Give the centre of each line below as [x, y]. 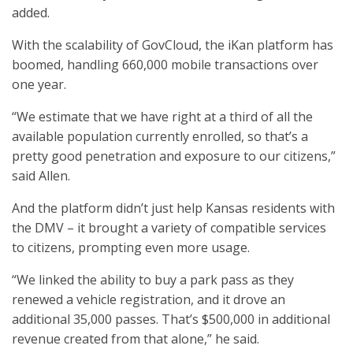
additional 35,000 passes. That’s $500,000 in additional [171, 319]
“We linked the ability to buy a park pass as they [153, 280]
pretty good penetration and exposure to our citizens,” [174, 156]
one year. [39, 84]
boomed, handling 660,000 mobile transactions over [165, 65]
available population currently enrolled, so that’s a [160, 136]
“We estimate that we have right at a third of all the [162, 117]
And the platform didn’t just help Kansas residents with [173, 208]
